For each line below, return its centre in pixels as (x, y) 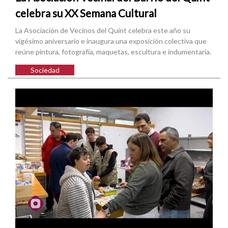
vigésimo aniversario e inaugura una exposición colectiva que (111, 41)
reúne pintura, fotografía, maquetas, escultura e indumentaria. (113, 52)
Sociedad (45, 70)
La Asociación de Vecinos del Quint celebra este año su (103, 31)
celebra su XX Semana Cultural (86, 13)
